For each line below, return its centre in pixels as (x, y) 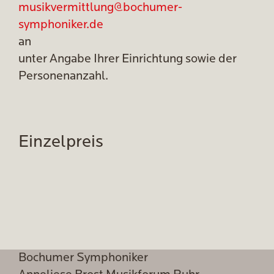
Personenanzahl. (63, 76)
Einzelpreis (61, 143)
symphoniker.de (61, 25)
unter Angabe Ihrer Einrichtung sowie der (128, 59)
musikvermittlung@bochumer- (100, 8)
